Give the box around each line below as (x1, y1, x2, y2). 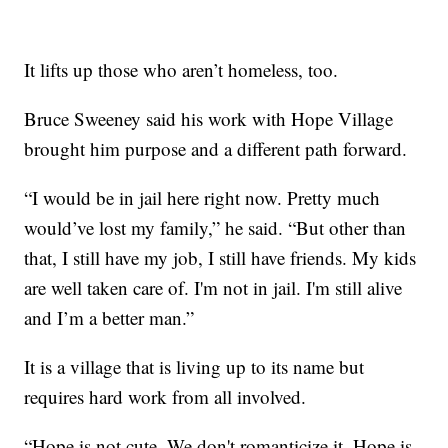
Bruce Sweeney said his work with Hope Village (24, 105, 394, 131)
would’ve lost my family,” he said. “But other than (24, 214, 407, 240)
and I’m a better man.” (24, 304, 195, 330)
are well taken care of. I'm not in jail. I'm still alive (24, 274, 403, 300)
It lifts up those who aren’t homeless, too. (24, 56, 339, 82)
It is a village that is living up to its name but (24, 353, 365, 379)
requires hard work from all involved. (24, 383, 307, 409)
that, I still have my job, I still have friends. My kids (24, 244, 417, 270)
